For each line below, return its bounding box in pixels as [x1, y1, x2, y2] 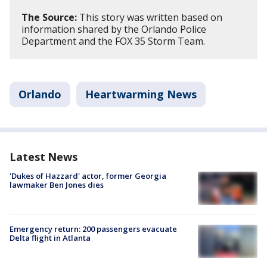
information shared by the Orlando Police [21, 22, 206, 36]
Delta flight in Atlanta [10, 232, 91, 244]
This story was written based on [77, 10, 222, 24]
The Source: [21, 10, 77, 24]
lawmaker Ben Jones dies [10, 179, 104, 190]
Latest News [10, 149, 77, 164]
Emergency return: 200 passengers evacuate [10, 223, 177, 235]
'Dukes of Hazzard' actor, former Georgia [10, 170, 166, 181]
